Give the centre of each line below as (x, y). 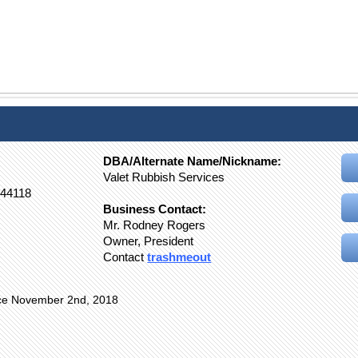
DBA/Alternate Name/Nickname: (193, 161)
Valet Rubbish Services (164, 177)
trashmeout (179, 257)
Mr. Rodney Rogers (155, 225)
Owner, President (149, 241)
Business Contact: (155, 209)
